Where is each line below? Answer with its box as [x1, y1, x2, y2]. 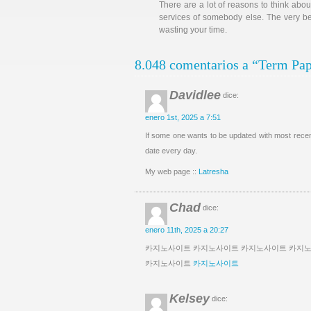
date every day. [145, 146, 197, 155]
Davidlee [169, 88, 221, 102]
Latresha [199, 167, 228, 176]
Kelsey [169, 292, 210, 305]
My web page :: [145, 167, 199, 176]
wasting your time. [159, 25, 227, 35]
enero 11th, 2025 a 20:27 [145, 226, 228, 234]
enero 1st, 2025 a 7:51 [145, 113, 221, 121]
